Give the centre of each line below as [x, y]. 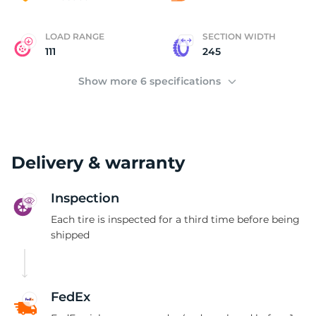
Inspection [85, 198]
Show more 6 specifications [151, 81]
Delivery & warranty [98, 163]
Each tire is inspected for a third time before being [175, 219]
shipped [70, 235]
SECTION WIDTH [239, 36]
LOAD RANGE [75, 36]
